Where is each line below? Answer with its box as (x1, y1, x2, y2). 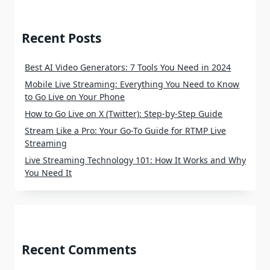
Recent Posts (22, 29, 101, 46)
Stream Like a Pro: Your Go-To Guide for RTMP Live (25, 124, 227, 136)
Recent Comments (22, 240, 136, 258)
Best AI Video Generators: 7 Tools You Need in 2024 (25, 61, 231, 73)
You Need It (25, 166, 72, 178)
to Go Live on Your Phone (25, 90, 125, 102)
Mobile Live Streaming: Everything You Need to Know (25, 78, 240, 90)
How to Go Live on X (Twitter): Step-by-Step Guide (25, 107, 223, 119)
